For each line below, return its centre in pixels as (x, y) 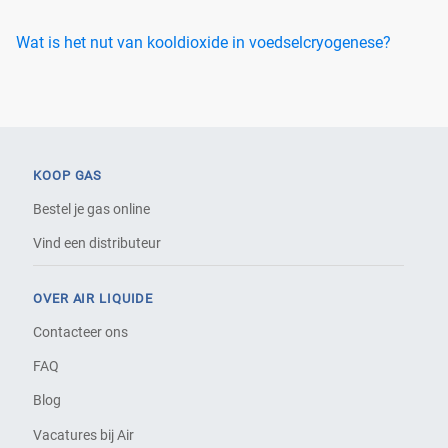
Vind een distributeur (97, 242)
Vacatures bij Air (84, 434)
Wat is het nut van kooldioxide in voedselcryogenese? (203, 42)
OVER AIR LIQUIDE (93, 299)
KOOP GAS (68, 176)
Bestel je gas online (92, 208)
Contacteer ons (81, 331)
